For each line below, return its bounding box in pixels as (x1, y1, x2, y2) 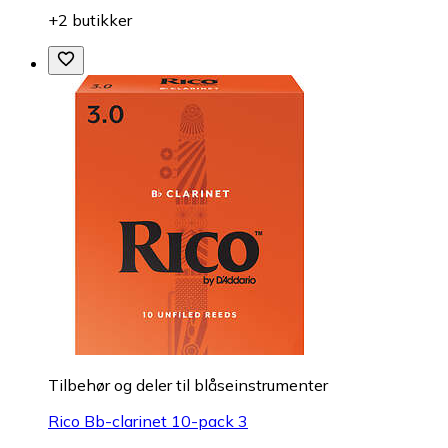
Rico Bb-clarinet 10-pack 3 (48, 411, 248, 432)
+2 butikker (48, 10, 132, 31)
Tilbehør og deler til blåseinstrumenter (48, 375, 328, 396)
